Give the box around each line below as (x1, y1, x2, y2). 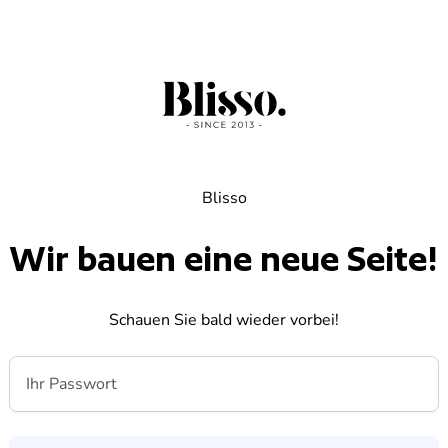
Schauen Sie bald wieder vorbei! (109, 308, 339, 331)
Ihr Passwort (9, 355, 100, 378)
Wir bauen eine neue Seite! (9, 237, 439, 279)
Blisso (201, 186, 247, 209)
